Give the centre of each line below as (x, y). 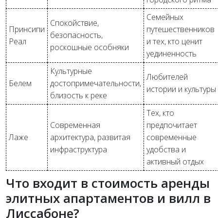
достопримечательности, (96, 83)
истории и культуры (181, 89)
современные (172, 137)
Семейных (165, 17)
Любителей (167, 77)
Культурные (71, 71)
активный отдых (175, 161)
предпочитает (172, 125)
